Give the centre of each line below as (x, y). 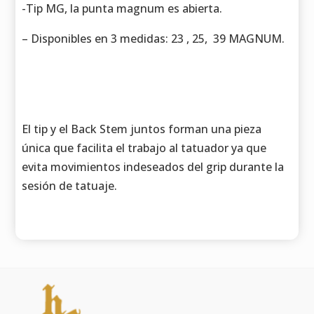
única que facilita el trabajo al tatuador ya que (144, 148)
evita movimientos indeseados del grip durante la (153, 166)
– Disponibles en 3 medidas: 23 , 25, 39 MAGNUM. (153, 38)
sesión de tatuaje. (70, 185)
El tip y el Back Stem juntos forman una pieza (142, 129)
